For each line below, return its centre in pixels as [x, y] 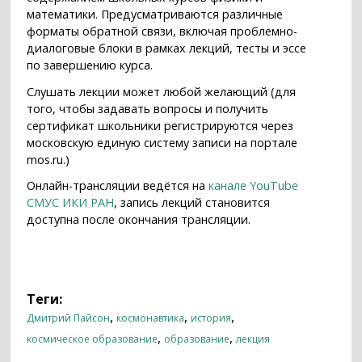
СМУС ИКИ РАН [71, 203]
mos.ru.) [48, 159]
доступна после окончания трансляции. [139, 220]
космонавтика [151, 318]
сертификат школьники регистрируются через [160, 125]
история [211, 318]
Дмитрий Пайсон [69, 318]
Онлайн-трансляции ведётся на [118, 186]
